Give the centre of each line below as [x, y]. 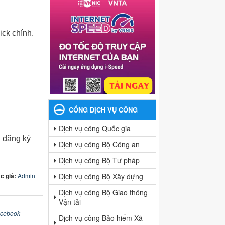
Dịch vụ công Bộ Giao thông [103, 193]
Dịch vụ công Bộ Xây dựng [101, 177]
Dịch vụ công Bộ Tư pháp [99, 160]
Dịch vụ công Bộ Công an [99, 144]
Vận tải [70, 202]
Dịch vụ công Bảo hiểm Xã [101, 218]
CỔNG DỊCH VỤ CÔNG [103, 110]
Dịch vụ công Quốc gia [95, 128]
